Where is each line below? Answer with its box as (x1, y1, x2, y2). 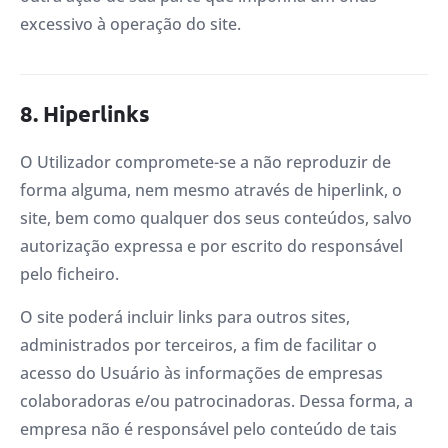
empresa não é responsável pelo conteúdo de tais (20, 417, 397, 440)
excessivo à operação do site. (20, 12, 241, 35)
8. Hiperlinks (20, 100, 150, 128)
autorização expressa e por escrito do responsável (20, 235, 403, 258)
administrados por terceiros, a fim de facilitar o (20, 333, 377, 356)
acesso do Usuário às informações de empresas (20, 361, 383, 384)
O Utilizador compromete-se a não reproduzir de (20, 151, 391, 174)
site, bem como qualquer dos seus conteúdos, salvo (20, 207, 412, 230)
